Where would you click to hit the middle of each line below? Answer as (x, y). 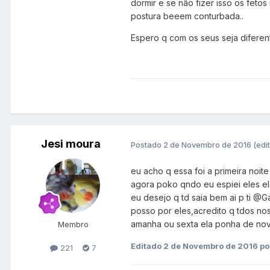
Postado (147, 144)
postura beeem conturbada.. (187, 16)
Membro (73, 224)
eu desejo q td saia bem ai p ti (192, 197)
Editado (147, 246)
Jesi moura (71, 144)
